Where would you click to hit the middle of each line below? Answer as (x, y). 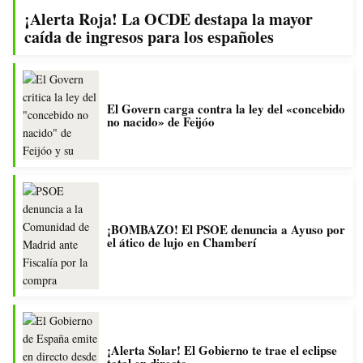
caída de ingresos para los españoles (149, 36)
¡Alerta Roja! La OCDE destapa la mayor (169, 19)
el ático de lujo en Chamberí (181, 242)
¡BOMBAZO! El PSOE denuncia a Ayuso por (226, 229)
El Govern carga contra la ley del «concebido (226, 108)
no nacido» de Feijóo (161, 121)
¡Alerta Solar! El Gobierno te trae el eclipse (222, 350)
